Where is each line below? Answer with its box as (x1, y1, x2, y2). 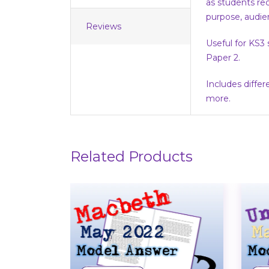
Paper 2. (206, 52, 240, 64)
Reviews (86, 21, 121, 32)
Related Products (70, 148, 193, 166)
